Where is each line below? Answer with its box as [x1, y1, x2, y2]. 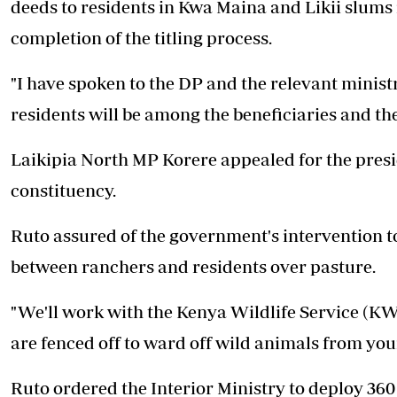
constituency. [11, 180, 116, 201]
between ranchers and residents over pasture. [11, 256, 376, 277]
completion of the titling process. [11, 27, 272, 49]
